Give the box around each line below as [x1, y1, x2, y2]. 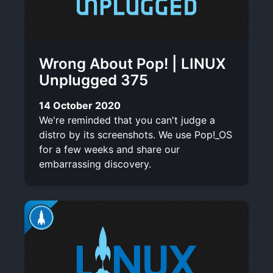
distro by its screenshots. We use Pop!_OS [39, 128, 232, 141]
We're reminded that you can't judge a [39, 113, 215, 126]
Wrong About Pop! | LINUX [39, 54, 226, 73]
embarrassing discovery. [39, 157, 151, 170]
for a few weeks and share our [39, 143, 180, 155]
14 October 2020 [39, 99, 121, 112]
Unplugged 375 [39, 71, 148, 89]
